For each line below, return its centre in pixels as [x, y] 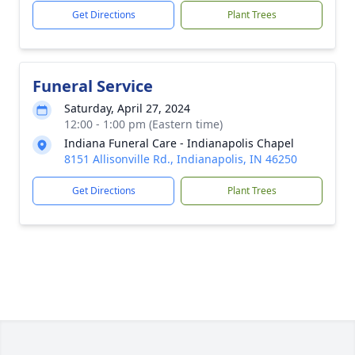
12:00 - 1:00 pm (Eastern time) [143, 124]
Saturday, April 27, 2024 [127, 108]
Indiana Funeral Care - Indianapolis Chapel [179, 143]
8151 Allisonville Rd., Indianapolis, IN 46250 [181, 159]
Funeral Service [93, 86]
